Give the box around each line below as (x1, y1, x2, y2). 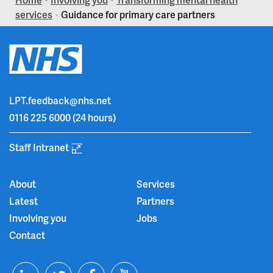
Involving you (9, 211, 66, 225)
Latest (9, 194, 38, 208)
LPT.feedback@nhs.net (9, 93, 111, 108)
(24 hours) (71, 110, 116, 125)
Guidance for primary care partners (61, 7, 215, 22)
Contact (9, 228, 45, 243)
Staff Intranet (9, 140, 69, 155)
